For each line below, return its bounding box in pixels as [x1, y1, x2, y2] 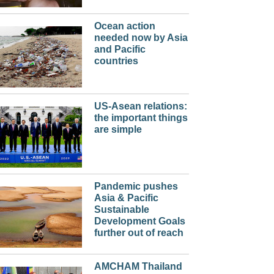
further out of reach [94, 228, 183, 239]
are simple [94, 124, 142, 135]
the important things [94, 113, 188, 124]
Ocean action [94, 21, 155, 32]
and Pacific [94, 44, 146, 55]
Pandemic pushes [94, 181, 178, 192]
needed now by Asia [94, 32, 188, 43]
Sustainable [94, 204, 149, 215]
